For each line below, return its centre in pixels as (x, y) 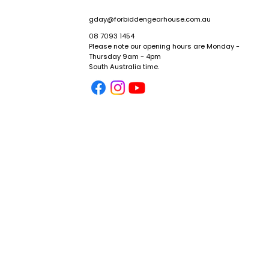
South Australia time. (125, 66)
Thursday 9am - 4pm (125, 56)
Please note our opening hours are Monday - (164, 46)
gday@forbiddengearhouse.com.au (150, 19)
